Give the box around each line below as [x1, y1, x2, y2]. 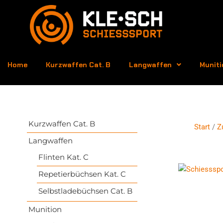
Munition [28, 205, 62, 215]
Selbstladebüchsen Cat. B [38, 186, 132, 196]
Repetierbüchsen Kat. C [38, 169, 126, 179]
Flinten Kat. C [38, 152, 89, 162]
